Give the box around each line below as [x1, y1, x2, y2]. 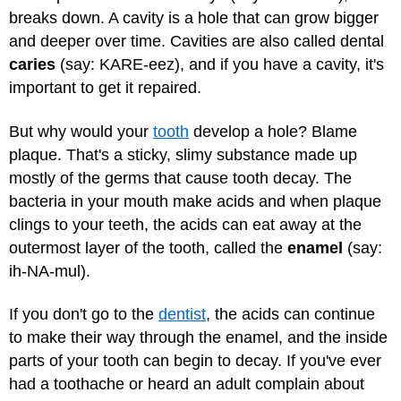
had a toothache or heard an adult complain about [9, 375, 364, 393]
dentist [158, 305, 206, 323]
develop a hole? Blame [189, 122, 357, 141]
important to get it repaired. [9, 79, 201, 97]
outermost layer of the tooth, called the [9, 238, 287, 257]
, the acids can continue [206, 305, 375, 323]
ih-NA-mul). [9, 261, 90, 280]
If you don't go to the [9, 305, 158, 323]
